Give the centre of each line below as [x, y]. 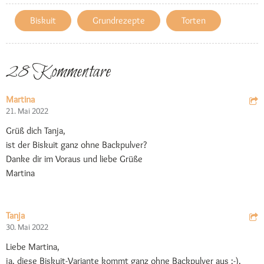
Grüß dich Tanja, [36, 131]
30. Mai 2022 [27, 227]
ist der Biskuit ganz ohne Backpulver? [76, 145]
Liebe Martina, [33, 247]
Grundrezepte [119, 21]
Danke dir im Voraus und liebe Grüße [74, 159]
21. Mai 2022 [27, 111]
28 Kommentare [58, 72]
